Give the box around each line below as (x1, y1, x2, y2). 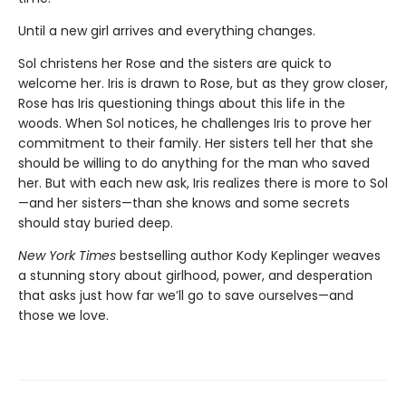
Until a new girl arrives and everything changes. (18, 21, 315, 40)
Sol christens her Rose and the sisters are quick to (18, 53, 332, 72)
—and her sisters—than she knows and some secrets (18, 193, 350, 212)
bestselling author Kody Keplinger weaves (116, 246, 381, 265)
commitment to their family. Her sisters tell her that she (18, 133, 373, 152)
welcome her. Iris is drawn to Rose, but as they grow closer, (18, 73, 388, 92)
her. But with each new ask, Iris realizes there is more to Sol (18, 173, 388, 192)
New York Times (18, 246, 116, 265)
